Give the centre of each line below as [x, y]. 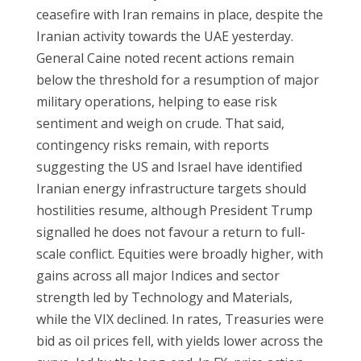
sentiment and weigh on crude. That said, [160, 124]
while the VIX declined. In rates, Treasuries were [180, 320]
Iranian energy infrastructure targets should [171, 189]
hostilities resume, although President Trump [174, 211]
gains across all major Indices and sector [158, 276]
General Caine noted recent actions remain [165, 58]
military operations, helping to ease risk [156, 102]
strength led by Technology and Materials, [164, 298]
